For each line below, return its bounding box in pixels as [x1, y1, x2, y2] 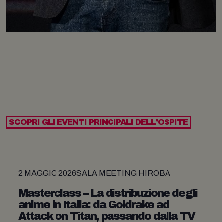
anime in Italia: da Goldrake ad [18, 199, 169, 211]
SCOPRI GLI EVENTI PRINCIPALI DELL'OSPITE [9, 118, 188, 127]
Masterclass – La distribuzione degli [18, 187, 197, 200]
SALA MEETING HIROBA [76, 168, 170, 177]
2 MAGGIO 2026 [18, 168, 76, 177]
